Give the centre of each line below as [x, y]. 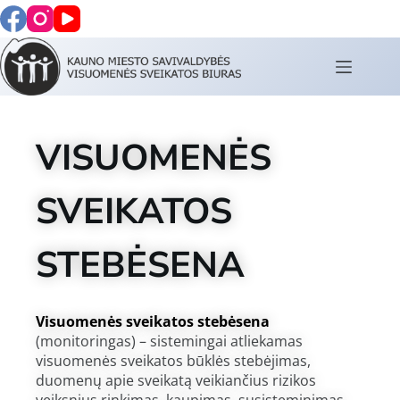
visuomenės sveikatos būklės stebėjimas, [173, 361]
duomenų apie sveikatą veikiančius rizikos [176, 380]
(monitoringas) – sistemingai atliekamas [169, 341]
